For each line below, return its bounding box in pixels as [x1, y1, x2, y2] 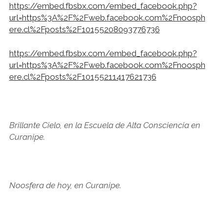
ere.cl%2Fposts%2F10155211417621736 [9, 72, 156, 82]
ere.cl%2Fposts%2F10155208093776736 [9, 24, 160, 34]
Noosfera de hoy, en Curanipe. [9, 180, 121, 190]
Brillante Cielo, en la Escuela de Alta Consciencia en [9, 120, 200, 130]
